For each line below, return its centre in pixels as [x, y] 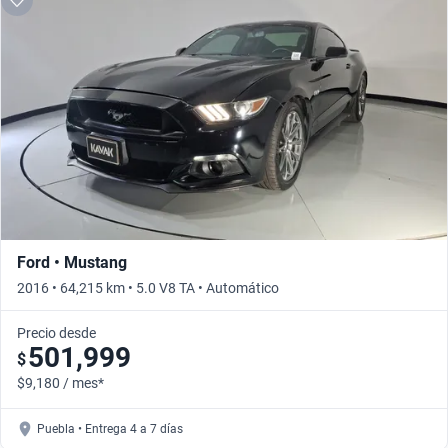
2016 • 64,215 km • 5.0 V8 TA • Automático [148, 287]
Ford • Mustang [72, 262]
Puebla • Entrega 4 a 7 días [110, 428]
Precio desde [56, 332]
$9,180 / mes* [60, 382]
